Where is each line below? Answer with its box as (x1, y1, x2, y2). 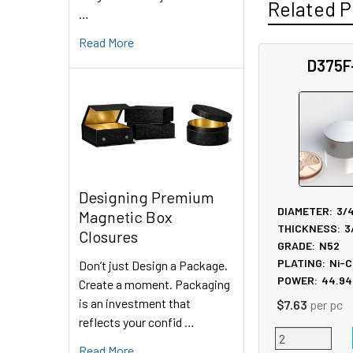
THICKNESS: (277, 221, 341, 235)
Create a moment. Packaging (79, 277, 230, 292)
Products (258, 96, 339, 121)
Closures (79, 227, 138, 247)
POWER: (277, 273, 318, 287)
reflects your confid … (79, 314, 195, 330)
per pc (309, 297, 343, 313)
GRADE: (277, 238, 316, 252)
